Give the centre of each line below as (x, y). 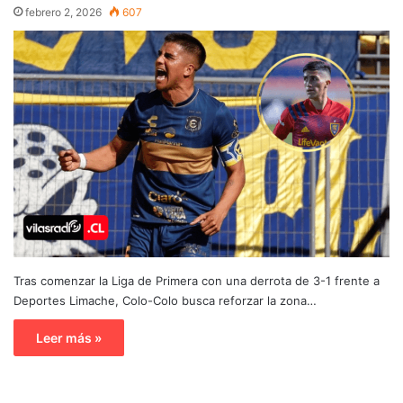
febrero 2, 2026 (63, 12)
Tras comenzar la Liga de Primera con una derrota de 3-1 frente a (197, 280)
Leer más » (69, 337)
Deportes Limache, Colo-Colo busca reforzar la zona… (165, 300)
